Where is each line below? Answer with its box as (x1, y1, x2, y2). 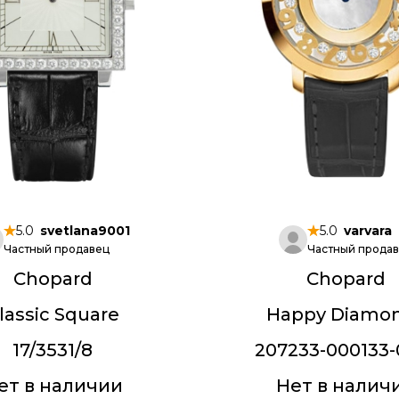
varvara (344, 223, 393, 239)
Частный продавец (4, 242, 110, 256)
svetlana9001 (40, 223, 131, 239)
